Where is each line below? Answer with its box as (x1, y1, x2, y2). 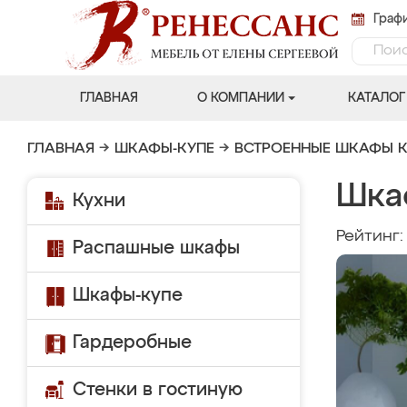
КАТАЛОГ (347, 92, 405, 104)
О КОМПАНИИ (196, 92, 284, 104)
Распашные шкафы (73, 239, 240, 257)
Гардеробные (73, 333, 192, 352)
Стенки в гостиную (73, 381, 243, 399)
